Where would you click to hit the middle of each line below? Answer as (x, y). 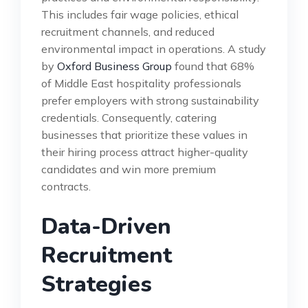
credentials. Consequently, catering (129, 117)
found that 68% (213, 66)
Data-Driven (106, 226)
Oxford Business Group (114, 66)
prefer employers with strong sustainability (150, 100)
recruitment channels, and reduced (128, 31)
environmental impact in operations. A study (154, 48)
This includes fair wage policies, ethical (140, 14)
